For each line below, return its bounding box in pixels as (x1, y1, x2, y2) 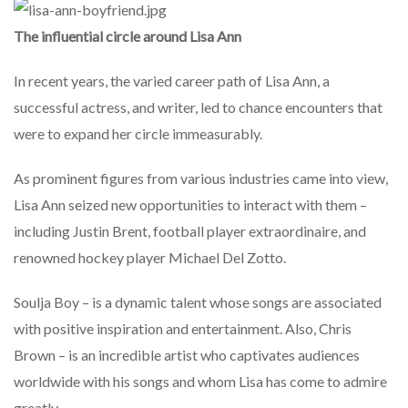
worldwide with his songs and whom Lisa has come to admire (14, 372, 387, 391)
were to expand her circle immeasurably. (14, 125, 262, 143)
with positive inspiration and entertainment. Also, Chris (14, 320, 352, 338)
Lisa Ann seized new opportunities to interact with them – (14, 196, 367, 214)
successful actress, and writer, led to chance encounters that (14, 98, 382, 117)
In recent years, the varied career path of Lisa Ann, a (14, 72, 330, 90)
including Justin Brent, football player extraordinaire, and (14, 222, 366, 240)
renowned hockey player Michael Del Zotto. (14, 249, 286, 267)
